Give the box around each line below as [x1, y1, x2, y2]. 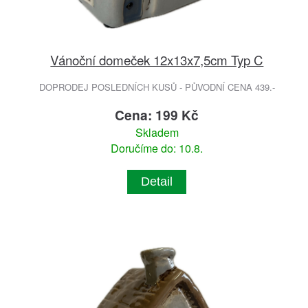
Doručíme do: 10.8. [111, 140, 203, 157]
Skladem [135, 124, 179, 141]
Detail [141, 175, 173, 189]
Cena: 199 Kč [115, 105, 199, 125]
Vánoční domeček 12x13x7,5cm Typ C [50, 50, 264, 69]
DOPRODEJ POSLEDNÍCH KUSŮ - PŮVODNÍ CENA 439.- [38, 80, 275, 94]
